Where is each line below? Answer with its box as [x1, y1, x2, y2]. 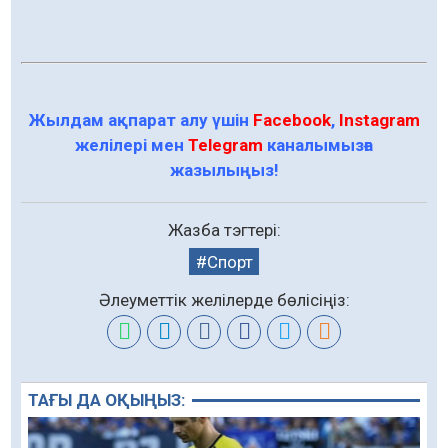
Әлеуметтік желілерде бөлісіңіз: [98, 290, 350, 311]
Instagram [338, 110, 420, 131]
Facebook [252, 110, 331, 131]
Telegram [188, 135, 263, 156]
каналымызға [263, 135, 373, 156]
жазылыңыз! [169, 160, 279, 181]
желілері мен [75, 135, 188, 156]
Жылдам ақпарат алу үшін [28, 110, 253, 131]
